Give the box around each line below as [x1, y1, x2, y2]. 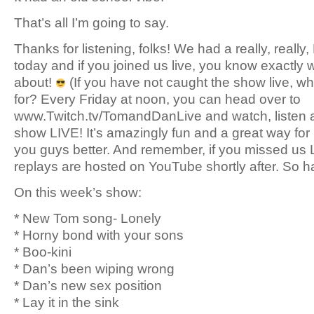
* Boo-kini [14, 244, 71, 259]
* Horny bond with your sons [14, 227, 184, 243]
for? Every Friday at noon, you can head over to [14, 91, 301, 107]
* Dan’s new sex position [14, 278, 162, 293]
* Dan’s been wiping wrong [14, 261, 175, 276]
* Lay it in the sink [14, 294, 119, 310]
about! [14, 74, 55, 90]
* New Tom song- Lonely [14, 210, 161, 226]
